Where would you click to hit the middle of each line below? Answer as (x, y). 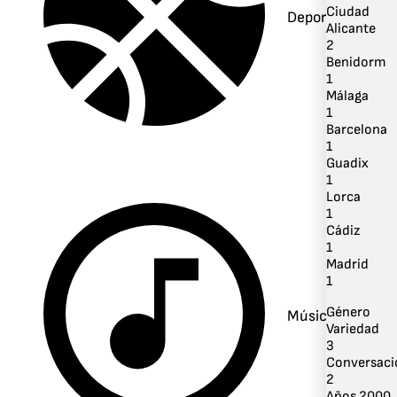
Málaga (347, 96)
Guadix (347, 163)
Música (311, 315)
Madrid (347, 264)
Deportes (317, 17)
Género (348, 312)
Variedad (353, 329)
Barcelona (357, 129)
